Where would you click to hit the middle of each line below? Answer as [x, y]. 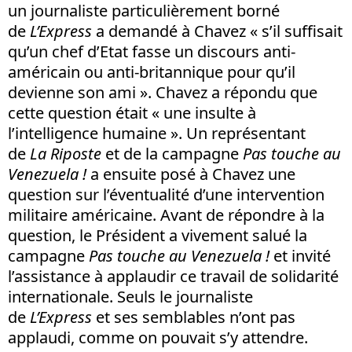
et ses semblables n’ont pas [194, 317]
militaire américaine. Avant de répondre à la [166, 215]
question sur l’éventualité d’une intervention [166, 194]
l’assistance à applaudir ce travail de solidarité [173, 276]
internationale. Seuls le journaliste [130, 297]
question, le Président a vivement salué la [158, 235]
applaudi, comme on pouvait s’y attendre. [158, 337]
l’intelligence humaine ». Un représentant [157, 133]
